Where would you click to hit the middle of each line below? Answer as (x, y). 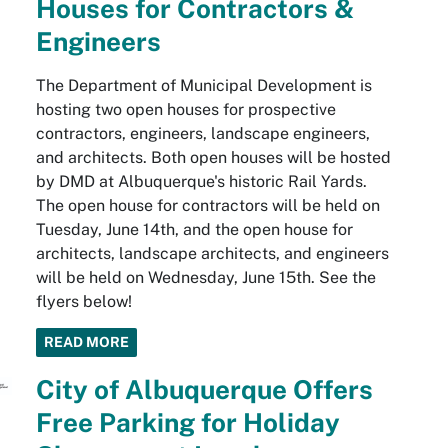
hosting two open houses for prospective (185, 110)
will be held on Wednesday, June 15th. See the (205, 278)
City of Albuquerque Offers (204, 390)
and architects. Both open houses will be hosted (213, 158)
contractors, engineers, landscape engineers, (202, 134)
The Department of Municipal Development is (203, 86)
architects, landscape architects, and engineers (212, 254)
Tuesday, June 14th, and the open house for (194, 230)
